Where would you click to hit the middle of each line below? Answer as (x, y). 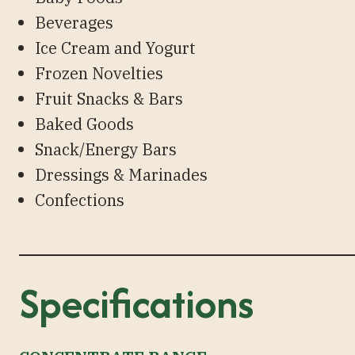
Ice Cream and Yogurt (115, 48)
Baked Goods (84, 124)
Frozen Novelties (99, 74)
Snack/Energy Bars (106, 150)
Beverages (74, 23)
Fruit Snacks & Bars (109, 99)
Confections (80, 200)
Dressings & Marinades (121, 175)
